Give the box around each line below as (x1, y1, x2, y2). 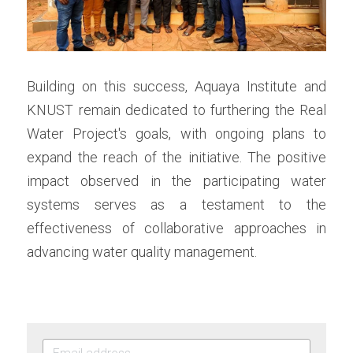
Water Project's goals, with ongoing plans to (27, 125, 326, 143)
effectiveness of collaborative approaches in (27, 220, 326, 237)
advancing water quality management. (27, 243, 257, 261)
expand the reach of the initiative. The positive (27, 149, 326, 166)
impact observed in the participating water (27, 173, 326, 190)
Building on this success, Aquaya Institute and (27, 78, 326, 95)
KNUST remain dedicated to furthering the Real (27, 102, 326, 119)
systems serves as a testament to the (27, 196, 326, 214)
